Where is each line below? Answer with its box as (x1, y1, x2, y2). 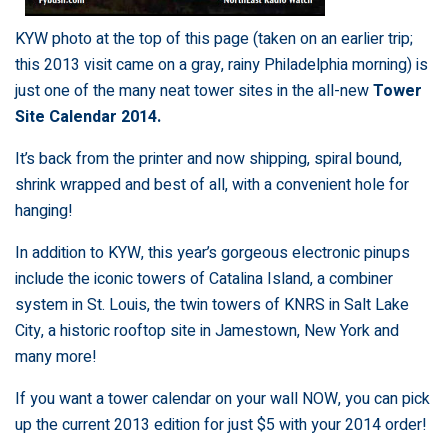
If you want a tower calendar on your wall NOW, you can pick (15, 386, 430, 411)
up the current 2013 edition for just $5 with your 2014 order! (15, 412, 427, 437)
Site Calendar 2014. (15, 104, 161, 129)
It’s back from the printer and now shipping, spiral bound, (15, 146, 402, 171)
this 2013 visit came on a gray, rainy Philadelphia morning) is (15, 52, 428, 77)
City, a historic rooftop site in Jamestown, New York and (15, 318, 399, 343)
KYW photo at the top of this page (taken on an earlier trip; (15, 26, 413, 51)
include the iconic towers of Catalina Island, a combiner (15, 266, 393, 291)
